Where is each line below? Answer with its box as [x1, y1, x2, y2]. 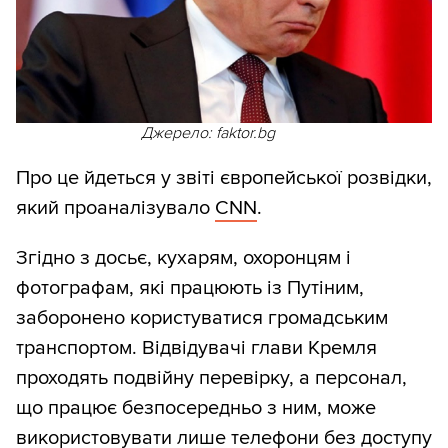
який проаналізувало [16, 195, 215, 220]
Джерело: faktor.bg [140, 122, 275, 143]
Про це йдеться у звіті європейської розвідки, [16, 165, 432, 190]
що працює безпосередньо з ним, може [16, 395, 376, 420]
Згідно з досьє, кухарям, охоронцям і [16, 245, 351, 270]
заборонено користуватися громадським [16, 305, 388, 330]
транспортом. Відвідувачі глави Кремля [16, 335, 377, 360]
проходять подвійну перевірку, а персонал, [16, 365, 407, 390]
